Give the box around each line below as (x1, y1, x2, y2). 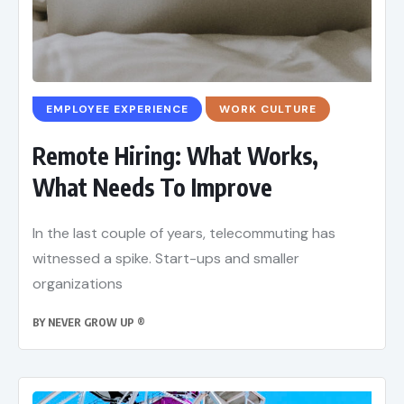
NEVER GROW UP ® (48, 316, 145, 330)
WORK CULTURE (219, 102, 317, 117)
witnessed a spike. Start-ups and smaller (32, 249, 299, 269)
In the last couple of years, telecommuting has (32, 224, 335, 243)
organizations (32, 274, 123, 294)
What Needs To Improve (32, 172, 272, 203)
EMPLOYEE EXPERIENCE (46, 102, 188, 117)
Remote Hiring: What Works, (32, 141, 318, 171)
